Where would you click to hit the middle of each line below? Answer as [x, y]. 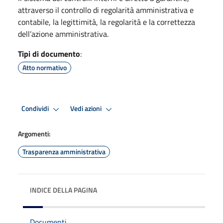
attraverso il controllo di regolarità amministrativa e [106, 10]
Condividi [36, 109]
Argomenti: [34, 133]
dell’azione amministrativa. [63, 34]
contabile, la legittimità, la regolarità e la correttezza [107, 22]
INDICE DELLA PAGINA [63, 190]
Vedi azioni [87, 109]
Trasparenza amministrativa [64, 151]
